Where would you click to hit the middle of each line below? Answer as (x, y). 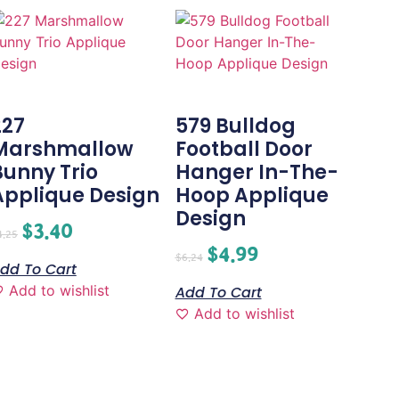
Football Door (244, 149)
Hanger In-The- (256, 172)
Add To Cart (218, 292)
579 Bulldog (235, 126)
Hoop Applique (252, 195)
